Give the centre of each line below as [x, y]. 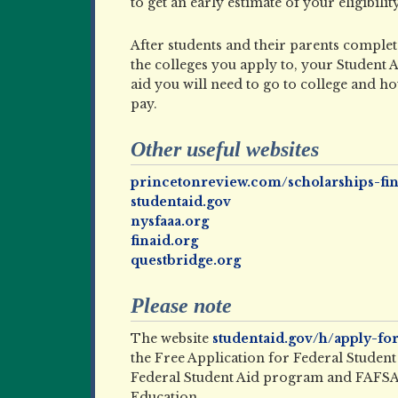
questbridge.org [186, 260]
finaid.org [164, 241]
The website [171, 338]
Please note [181, 306]
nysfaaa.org [170, 221]
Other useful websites [225, 149]
